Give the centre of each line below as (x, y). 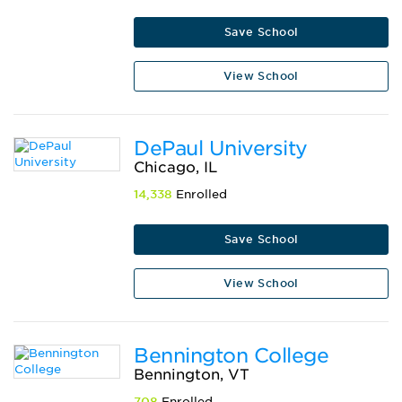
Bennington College (232, 356)
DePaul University (221, 149)
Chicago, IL (176, 168)
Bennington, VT (192, 375)
